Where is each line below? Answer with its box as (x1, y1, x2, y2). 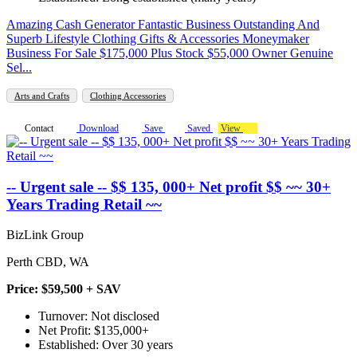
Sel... (6, 60, 32, 74)
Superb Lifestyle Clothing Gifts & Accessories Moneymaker (6, 31, 309, 45)
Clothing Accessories (90, 90, 166, 100)
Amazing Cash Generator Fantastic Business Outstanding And (6, 17, 320, 31)
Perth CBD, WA (6, 255, 89, 269)
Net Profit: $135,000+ (38, 324, 149, 338)
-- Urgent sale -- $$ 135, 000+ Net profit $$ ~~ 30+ (6, 178, 331, 195)
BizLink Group (6, 228, 84, 242)
